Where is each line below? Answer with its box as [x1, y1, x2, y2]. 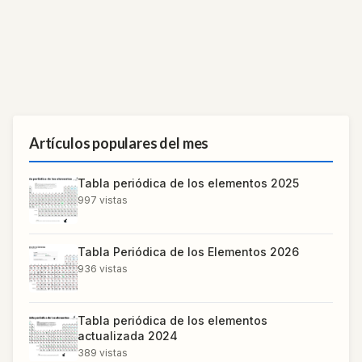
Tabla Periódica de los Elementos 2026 [78, 245, 299, 259]
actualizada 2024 [78, 329, 178, 343]
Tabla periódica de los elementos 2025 [78, 176, 299, 191]
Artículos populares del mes [29, 134, 209, 153]
